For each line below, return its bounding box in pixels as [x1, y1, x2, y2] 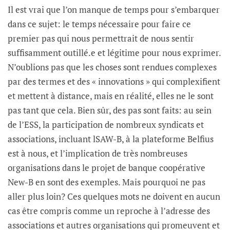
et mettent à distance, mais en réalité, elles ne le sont [8, 90, 214, 102]
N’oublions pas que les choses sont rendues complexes [8, 61, 217, 73]
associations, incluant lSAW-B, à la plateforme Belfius [8, 133, 214, 145]
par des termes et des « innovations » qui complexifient [8, 75, 220, 88]
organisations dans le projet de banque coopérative [8, 162, 205, 174]
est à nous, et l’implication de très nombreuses [8, 147, 187, 160]
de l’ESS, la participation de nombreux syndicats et [8, 119, 204, 131]
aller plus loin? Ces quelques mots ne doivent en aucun [8, 190, 220, 203]
